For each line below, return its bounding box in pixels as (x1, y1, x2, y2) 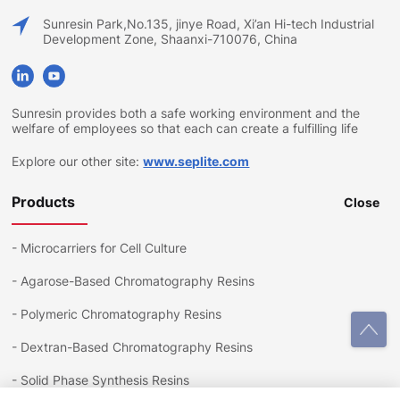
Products (12, 193, 76, 212)
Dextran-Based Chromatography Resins (21, 338, 254, 354)
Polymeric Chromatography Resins (21, 305, 222, 321)
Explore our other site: (12, 153, 144, 169)
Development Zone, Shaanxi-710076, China (43, 31, 298, 47)
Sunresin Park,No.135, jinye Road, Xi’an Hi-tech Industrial (43, 16, 375, 32)
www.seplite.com (143, 153, 250, 169)
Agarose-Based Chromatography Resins (21, 272, 255, 288)
